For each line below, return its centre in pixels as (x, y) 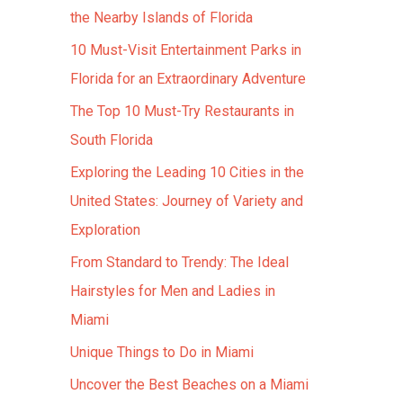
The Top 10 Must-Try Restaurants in (182, 111)
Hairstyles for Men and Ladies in (173, 291)
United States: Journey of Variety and (187, 201)
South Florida (112, 140)
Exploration (105, 230)
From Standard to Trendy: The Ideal (179, 262)
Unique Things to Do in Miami (162, 352)
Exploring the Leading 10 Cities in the (187, 172)
